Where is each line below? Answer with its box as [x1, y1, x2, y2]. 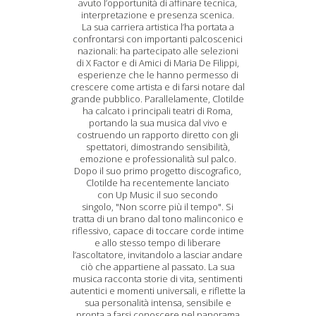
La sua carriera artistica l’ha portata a [81, 20, 234, 33]
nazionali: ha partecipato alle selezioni [77, 44, 238, 57]
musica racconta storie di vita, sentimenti [73, 272, 243, 285]
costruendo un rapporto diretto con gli [77, 128, 239, 141]
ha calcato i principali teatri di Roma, [83, 104, 233, 117]
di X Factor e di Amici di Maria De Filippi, [76, 56, 240, 69]
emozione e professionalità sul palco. [79, 152, 236, 165]
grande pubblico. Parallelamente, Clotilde [71, 92, 245, 105]
